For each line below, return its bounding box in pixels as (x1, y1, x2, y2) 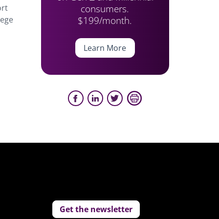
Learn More (84, 43, 127, 53)
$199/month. (78, 14, 132, 27)
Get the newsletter (60, 204, 133, 215)
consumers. (81, 2, 130, 15)
